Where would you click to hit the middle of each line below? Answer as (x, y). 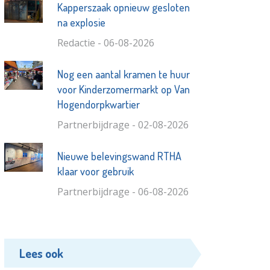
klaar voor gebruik (95, 171)
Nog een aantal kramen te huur (123, 74)
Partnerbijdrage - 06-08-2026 (123, 192)
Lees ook (42, 253)
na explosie (81, 23)
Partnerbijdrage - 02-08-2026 (123, 125)
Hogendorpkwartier (98, 105)
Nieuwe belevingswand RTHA (119, 156)
